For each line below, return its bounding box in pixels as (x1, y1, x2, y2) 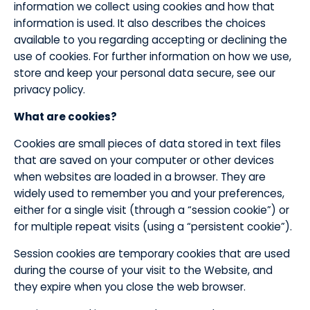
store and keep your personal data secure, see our (14, 66, 275, 80)
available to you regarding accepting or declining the (14, 33, 287, 47)
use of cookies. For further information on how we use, (14, 49, 291, 64)
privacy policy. (14, 82, 85, 97)
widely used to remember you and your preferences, (14, 186, 284, 201)
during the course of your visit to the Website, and (14, 263, 273, 277)
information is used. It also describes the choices (14, 16, 266, 30)
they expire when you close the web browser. (14, 280, 246, 294)
